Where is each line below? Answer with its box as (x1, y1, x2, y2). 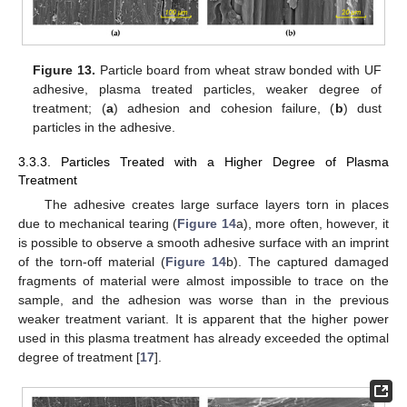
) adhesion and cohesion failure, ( (113, 100, 335, 115)
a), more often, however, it (235, 216, 390, 232)
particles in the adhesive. (33, 119, 176, 134)
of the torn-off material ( (18, 254, 165, 270)
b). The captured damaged (226, 254, 389, 270)
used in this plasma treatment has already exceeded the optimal (18, 331, 389, 346)
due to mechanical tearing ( (18, 216, 178, 232)
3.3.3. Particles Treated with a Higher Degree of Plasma (18, 154, 389, 169)
